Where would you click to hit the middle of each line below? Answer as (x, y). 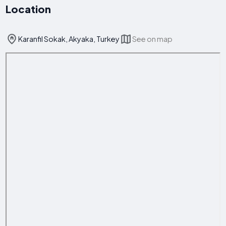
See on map (153, 39)
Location (29, 9)
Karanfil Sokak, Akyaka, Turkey (69, 39)
